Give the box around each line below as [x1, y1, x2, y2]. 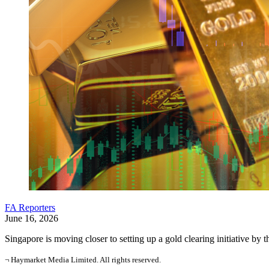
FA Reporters [5, 202, 55, 213]
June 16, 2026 [5, 213, 58, 223]
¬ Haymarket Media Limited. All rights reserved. [5, 255, 161, 264]
